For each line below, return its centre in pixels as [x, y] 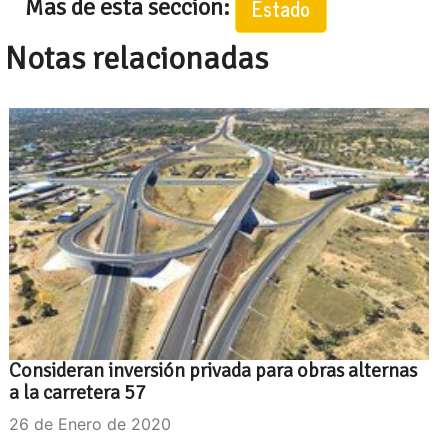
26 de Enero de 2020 [90, 423]
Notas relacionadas [136, 58]
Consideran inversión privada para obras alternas [213, 370]
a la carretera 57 [77, 392]
